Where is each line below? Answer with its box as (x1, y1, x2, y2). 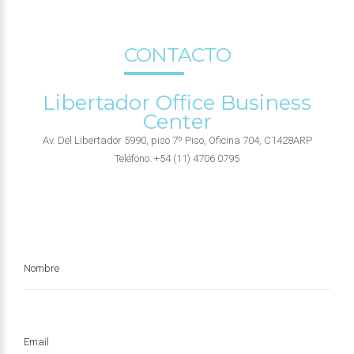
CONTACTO (123, 42, 231, 66)
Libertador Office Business (43, 89, 311, 115)
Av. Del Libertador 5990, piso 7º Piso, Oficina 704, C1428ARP (42, 134, 312, 146)
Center (142, 108, 212, 134)
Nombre (24, 262, 59, 274)
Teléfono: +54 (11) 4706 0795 (115, 152, 239, 164)
